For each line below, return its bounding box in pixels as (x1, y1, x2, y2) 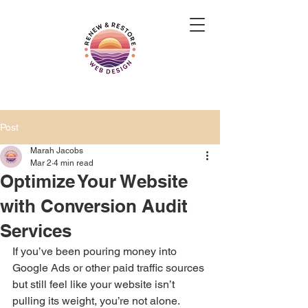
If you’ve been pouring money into (12, 245, 179, 258)
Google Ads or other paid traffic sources (12, 261, 207, 274)
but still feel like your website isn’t (12, 278, 177, 291)
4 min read (54, 158, 93, 168)
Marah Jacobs (30, 146, 83, 155)
